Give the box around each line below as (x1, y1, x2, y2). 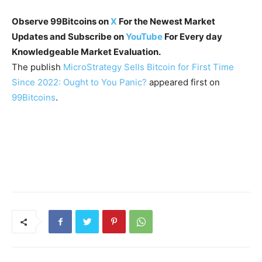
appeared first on (147, 77, 220, 88)
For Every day (163, 31, 222, 43)
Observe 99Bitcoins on (12, 16, 111, 27)
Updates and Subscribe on (12, 31, 126, 43)
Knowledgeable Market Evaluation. (12, 46, 161, 58)
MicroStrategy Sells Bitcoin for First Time (63, 61, 234, 73)
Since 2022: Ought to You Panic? (12, 77, 147, 88)
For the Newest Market (117, 16, 215, 27)
